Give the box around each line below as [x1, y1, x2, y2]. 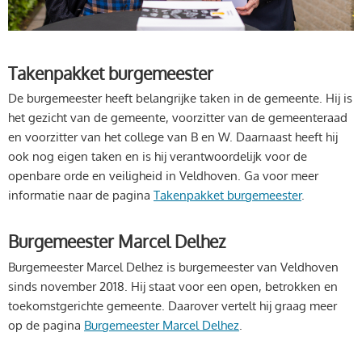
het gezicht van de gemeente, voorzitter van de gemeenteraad [8, 109, 347, 125]
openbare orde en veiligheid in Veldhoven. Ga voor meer [8, 167, 318, 183]
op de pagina [8, 317, 84, 333]
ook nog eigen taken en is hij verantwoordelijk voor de [8, 148, 307, 164]
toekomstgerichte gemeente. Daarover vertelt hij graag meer [8, 297, 337, 314]
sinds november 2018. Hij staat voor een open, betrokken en [8, 278, 338, 294]
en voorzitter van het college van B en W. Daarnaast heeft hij [8, 128, 338, 145]
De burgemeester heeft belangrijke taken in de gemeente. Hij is [8, 90, 352, 106]
